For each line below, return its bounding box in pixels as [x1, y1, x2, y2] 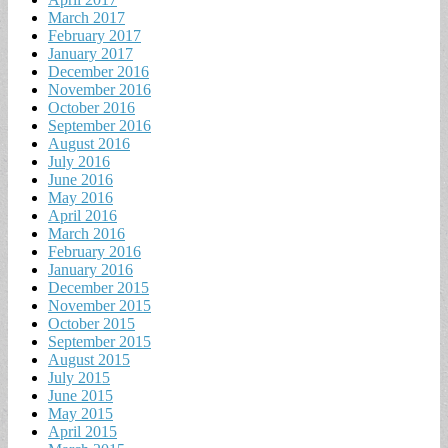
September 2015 [48, 332, 151, 350]
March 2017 [48, 8, 125, 26]
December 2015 [48, 278, 149, 296]
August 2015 [48, 350, 130, 368]
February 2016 [48, 242, 141, 260]
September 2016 [48, 116, 151, 134]
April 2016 [48, 206, 117, 224]
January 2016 [48, 260, 133, 278]
